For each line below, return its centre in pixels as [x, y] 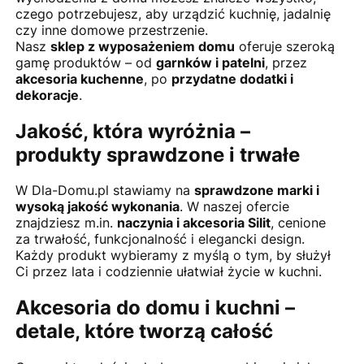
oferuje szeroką [284, 46]
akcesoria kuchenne [79, 78]
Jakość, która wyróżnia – [132, 131]
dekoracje [47, 95]
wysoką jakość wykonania [97, 207]
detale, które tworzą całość [144, 331]
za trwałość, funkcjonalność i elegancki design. [160, 239]
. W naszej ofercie [234, 207]
